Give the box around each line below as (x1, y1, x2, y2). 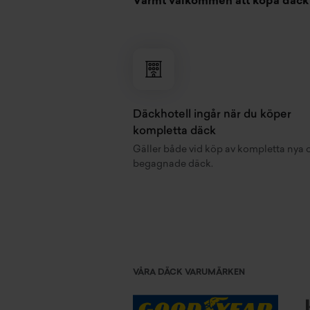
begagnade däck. (133, 159, 213, 170)
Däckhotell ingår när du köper (133, 109, 291, 121)
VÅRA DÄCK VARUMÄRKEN (133, 268, 245, 277)
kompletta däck (133, 126, 216, 138)
